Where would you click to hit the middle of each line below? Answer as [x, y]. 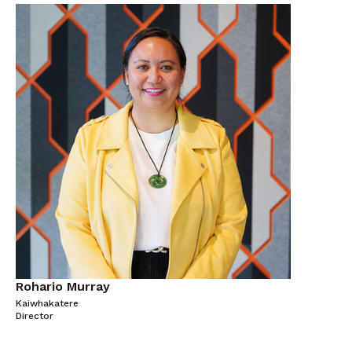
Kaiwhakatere [47, 303]
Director [35, 316]
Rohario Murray [63, 286]
